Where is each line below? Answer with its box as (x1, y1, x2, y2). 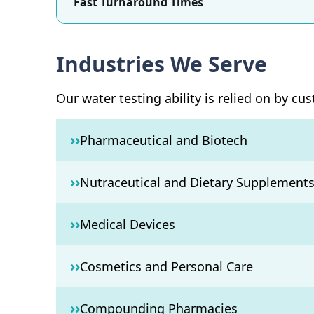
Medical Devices (80, 216, 175, 233)
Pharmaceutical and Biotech (80, 132, 247, 149)
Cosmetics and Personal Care (80, 258, 253, 275)
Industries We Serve (56, 50, 267, 78)
